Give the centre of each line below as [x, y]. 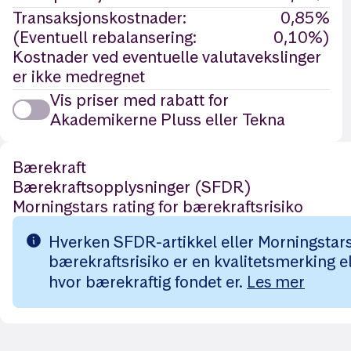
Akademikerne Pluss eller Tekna [168, 119]
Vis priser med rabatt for [139, 100]
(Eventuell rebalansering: [105, 37]
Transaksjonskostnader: [100, 18]
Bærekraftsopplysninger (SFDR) [132, 187]
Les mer [276, 282]
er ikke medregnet [79, 76]
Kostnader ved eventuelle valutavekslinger [167, 57]
